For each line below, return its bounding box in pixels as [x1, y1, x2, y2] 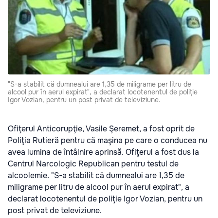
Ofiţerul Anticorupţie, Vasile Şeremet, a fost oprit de [8, 124, 195, 134]
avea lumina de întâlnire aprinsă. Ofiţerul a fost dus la [8, 147, 199, 158]
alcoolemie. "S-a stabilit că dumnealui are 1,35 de [8, 170, 184, 181]
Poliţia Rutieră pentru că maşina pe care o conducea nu [8, 135, 207, 146]
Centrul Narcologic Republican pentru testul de [8, 159, 179, 169]
